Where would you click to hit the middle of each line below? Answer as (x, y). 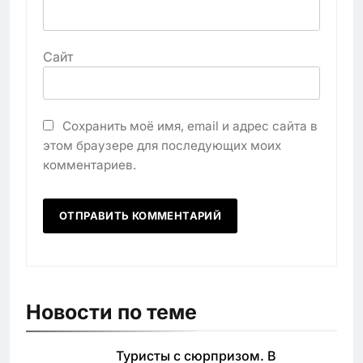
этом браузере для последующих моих (162, 145)
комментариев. (90, 164)
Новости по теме (111, 312)
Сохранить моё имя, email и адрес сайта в (190, 126)
